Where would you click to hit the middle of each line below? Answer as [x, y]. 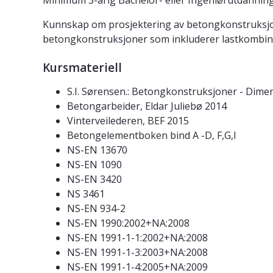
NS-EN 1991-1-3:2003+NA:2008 [137, 253]
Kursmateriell [82, 68]
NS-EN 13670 [97, 150]
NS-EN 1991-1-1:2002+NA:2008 [137, 238]
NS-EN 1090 [94, 165]
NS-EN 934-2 [96, 209]
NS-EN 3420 [94, 179]
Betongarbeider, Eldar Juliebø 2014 [147, 106]
